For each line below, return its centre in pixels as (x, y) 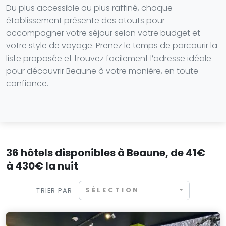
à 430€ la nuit (42, 166)
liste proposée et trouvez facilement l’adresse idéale (109, 58)
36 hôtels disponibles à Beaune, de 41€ (106, 153)
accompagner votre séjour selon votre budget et (103, 33)
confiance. (27, 83)
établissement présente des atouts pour (86, 20)
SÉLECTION (112, 190)
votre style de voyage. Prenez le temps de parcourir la (112, 46)
